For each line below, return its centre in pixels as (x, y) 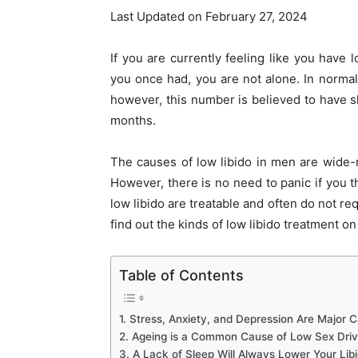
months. (133, 120)
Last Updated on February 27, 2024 (209, 16)
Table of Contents (181, 275)
